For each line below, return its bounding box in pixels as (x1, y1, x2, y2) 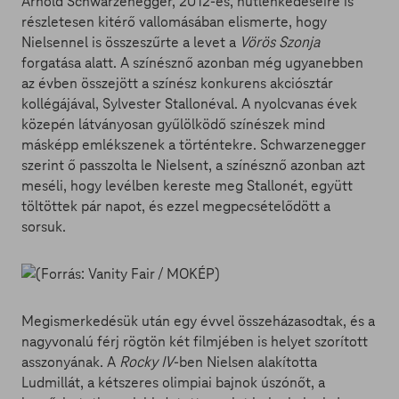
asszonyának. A (21, 353, 119, 371)
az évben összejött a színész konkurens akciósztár (21, 74, 333, 93)
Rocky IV (119, 353, 174, 371)
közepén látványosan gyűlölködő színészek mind (21, 115, 325, 134)
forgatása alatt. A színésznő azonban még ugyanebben (21, 53, 363, 72)
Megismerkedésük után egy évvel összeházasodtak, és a (21, 312, 375, 330)
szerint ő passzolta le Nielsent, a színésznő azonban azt (21, 156, 365, 175)
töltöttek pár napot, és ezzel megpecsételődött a (21, 197, 330, 216)
